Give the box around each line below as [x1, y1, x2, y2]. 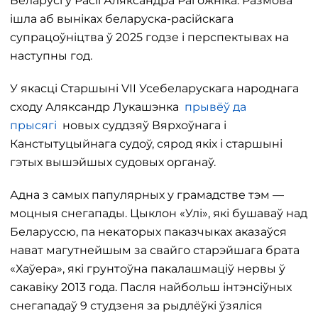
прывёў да [185, 100, 246, 114]
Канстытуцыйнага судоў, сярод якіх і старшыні [10, 137, 283, 150]
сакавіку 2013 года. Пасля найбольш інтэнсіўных [10, 280, 292, 294]
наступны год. [10, 49, 92, 62]
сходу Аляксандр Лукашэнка [10, 100, 185, 114]
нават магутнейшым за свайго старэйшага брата [10, 243, 300, 257]
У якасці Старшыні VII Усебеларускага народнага [10, 82, 299, 95]
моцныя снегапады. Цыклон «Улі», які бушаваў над [10, 207, 307, 220]
